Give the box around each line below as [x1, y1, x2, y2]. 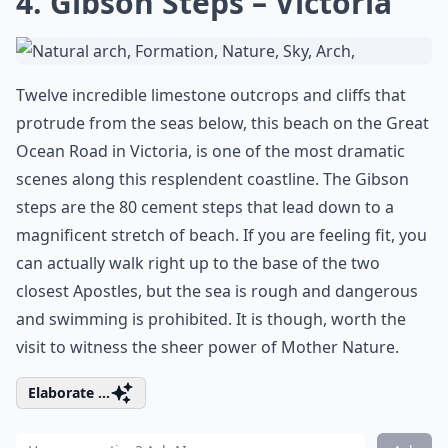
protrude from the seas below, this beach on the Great [16, 112, 429, 134]
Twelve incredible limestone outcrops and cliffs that [16, 84, 406, 106]
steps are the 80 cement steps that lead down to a [16, 196, 394, 218]
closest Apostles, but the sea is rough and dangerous [16, 280, 418, 302]
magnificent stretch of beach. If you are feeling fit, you [16, 224, 427, 246]
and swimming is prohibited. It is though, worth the [16, 308, 406, 330]
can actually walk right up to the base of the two [16, 252, 380, 274]
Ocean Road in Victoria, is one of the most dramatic [16, 140, 405, 162]
